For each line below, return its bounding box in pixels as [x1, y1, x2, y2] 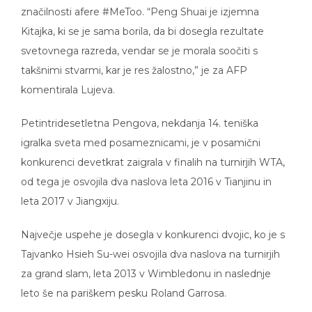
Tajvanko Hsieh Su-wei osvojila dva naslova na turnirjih [21, 237, 280, 251]
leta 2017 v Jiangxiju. [21, 185, 119, 198]
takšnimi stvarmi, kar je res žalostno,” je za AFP [21, 54, 247, 67]
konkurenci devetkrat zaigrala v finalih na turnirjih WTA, [21, 146, 285, 159]
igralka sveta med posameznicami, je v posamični [21, 126, 260, 139]
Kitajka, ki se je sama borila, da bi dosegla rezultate [21, 15, 264, 28]
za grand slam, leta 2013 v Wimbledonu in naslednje [21, 257, 271, 270]
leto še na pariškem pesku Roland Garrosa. [21, 276, 226, 290]
